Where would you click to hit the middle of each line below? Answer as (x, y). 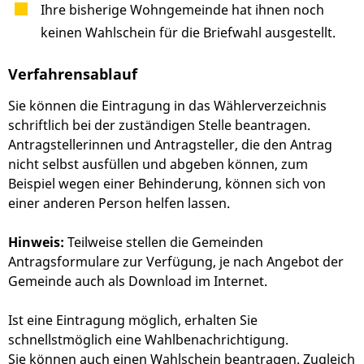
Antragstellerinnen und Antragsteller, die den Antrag (170, 145)
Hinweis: (36, 243)
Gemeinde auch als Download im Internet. (138, 282)
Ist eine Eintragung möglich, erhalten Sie (133, 321)
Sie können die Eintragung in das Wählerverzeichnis (167, 106)
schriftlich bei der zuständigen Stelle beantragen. (159, 126)
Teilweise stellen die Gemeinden (164, 243)
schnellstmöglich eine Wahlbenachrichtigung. (148, 340)
